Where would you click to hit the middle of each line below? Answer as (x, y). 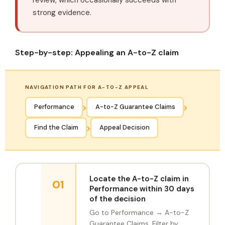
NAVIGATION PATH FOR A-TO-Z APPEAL (87, 87)
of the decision (118, 199)
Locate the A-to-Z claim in (139, 179)
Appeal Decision (124, 128)
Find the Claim (56, 128)
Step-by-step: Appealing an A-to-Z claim (97, 53)
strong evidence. (62, 12)
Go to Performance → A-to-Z (139, 213)
